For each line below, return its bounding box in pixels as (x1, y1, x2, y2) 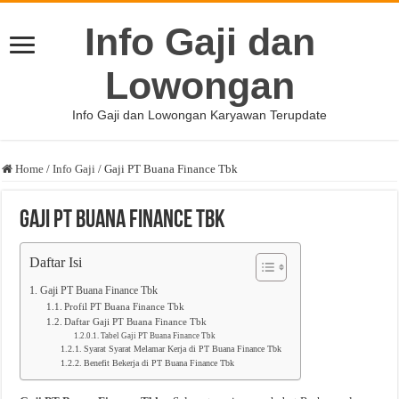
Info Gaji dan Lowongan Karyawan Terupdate (72, 108, 327, 122)
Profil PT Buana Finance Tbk (63, 302, 184, 312)
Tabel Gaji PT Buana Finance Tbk (101, 331, 216, 340)
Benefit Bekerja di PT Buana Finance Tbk (84, 359, 235, 368)
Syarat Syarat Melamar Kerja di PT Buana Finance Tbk (84, 345, 282, 354)
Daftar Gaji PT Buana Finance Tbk (63, 317, 207, 327)
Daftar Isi (29, 255, 83, 271)
